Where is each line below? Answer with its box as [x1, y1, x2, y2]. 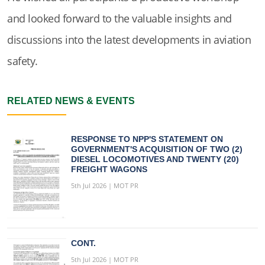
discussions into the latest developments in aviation [7, 33, 251, 47]
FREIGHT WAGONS [71, 164, 147, 174]
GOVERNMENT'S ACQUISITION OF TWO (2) [71, 144, 243, 154]
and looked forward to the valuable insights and [7, 11, 232, 26]
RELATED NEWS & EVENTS [7, 96, 135, 106]
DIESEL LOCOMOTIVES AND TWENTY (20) [71, 154, 239, 164]
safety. [7, 54, 38, 69]
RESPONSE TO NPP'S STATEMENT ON [71, 134, 223, 144]
